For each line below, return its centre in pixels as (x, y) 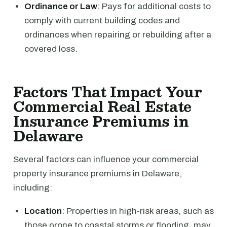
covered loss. (51, 49)
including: (33, 188)
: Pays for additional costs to (154, 6)
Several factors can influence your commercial (106, 159)
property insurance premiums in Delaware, (98, 174)
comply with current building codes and (102, 21)
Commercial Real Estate (103, 106)
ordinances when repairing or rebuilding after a (118, 35)
